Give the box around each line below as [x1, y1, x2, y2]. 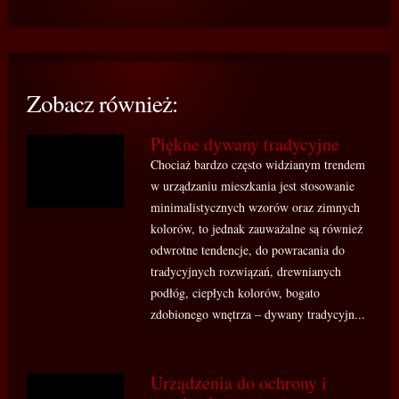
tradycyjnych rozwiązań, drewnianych [151, 263, 342, 280]
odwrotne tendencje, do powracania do [151, 241, 346, 258]
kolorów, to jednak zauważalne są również [151, 220, 363, 237]
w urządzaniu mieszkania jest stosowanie [151, 177, 355, 194]
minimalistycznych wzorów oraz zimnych [151, 199, 361, 216]
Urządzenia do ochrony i [151, 370, 328, 395]
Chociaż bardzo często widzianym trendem [151, 156, 366, 173]
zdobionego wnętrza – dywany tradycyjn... [151, 305, 366, 322]
